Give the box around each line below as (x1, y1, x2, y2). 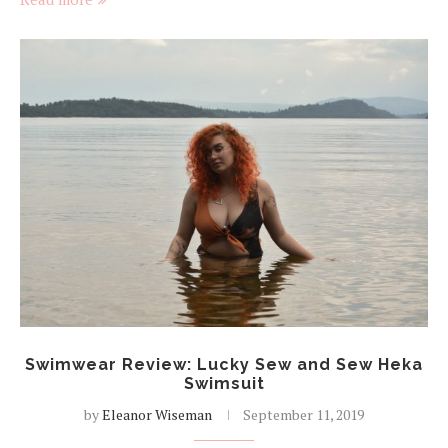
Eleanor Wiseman (102, 405, 212, 425)
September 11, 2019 (243, 405, 364, 425)
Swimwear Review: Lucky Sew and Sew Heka (25, 355, 423, 375)
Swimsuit (183, 374, 265, 394)
